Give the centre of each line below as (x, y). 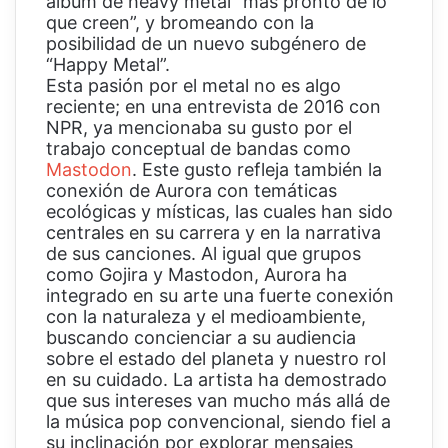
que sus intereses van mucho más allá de (218, 400)
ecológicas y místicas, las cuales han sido (219, 211)
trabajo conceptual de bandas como (198, 148)
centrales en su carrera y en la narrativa (213, 232)
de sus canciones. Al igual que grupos (203, 253)
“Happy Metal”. (108, 64)
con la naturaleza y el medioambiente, (206, 316)
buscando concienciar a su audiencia (201, 337)
